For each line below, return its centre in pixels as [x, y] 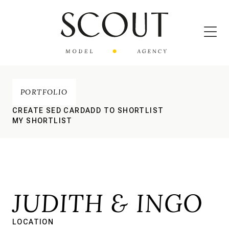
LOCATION [33, 222]
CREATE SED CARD [49, 110]
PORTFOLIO [44, 92]
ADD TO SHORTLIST [125, 110]
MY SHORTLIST [42, 121]
